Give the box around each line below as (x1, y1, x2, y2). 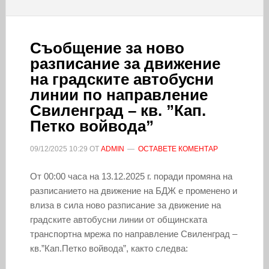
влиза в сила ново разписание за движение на (29, 199, 221, 210)
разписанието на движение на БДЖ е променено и (29, 185, 237, 196)
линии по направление (29, 85, 208, 104)
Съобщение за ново (29, 38, 184, 57)
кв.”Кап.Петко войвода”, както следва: (29, 243, 188, 253)
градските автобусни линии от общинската (29, 214, 207, 225)
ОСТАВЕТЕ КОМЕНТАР (138, 144, 218, 153)
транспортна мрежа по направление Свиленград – (29, 228, 237, 239)
